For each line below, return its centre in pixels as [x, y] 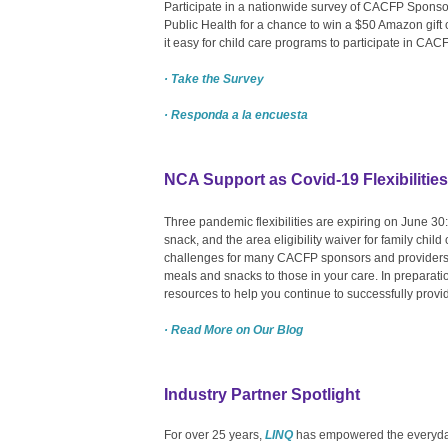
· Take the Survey [214, 78]
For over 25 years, [214, 434]
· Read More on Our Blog [233, 329]
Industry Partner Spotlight [262, 394]
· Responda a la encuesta [236, 114]
